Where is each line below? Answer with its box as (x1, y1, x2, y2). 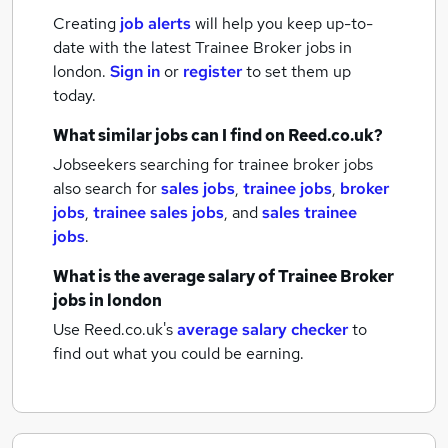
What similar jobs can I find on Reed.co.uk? (53, 125, 383, 146)
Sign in (110, 61, 160, 82)
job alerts (120, 13, 191, 34)
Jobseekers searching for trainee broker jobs (53, 154, 373, 175)
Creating (53, 13, 116, 34)
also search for (53, 178, 161, 199)
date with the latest (53, 37, 191, 58)
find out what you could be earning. (53, 343, 304, 364)
